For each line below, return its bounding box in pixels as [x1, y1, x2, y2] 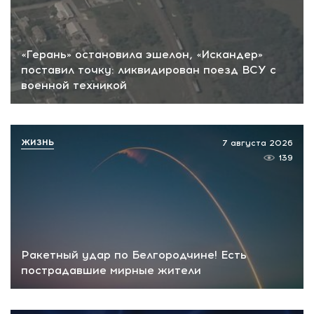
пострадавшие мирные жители [21, 264, 201, 278]
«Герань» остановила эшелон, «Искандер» [21, 47, 263, 61]
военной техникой [21, 78, 127, 92]
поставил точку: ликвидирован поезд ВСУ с [21, 62, 276, 76]
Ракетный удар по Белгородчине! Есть [21, 248, 247, 262]
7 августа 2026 [222, 137, 293, 148]
